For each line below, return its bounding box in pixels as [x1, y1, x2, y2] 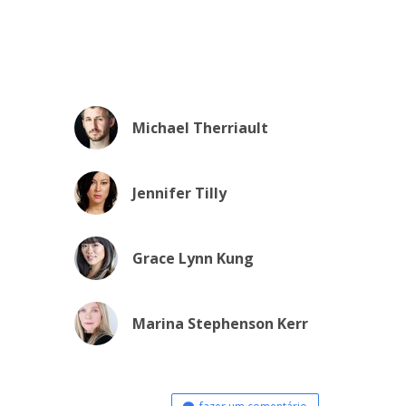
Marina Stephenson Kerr [131, 314, 308, 333]
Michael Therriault [131, 118, 268, 138]
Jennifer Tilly [131, 183, 227, 203]
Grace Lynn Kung [131, 248, 254, 268]
